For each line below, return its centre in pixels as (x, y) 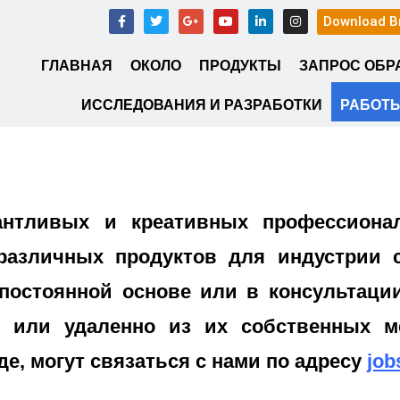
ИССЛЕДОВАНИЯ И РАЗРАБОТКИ (201, 104)
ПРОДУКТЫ (241, 65)
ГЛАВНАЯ (77, 65)
